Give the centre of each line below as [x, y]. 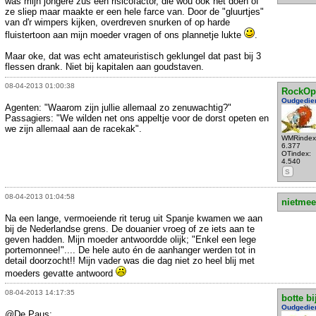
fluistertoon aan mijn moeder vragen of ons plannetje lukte [124, 35]
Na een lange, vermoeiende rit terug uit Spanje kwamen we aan [134, 218]
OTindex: [296, 154]
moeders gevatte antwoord [60, 273]
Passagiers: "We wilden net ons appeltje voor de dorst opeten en [137, 119]
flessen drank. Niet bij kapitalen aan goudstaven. [104, 67]
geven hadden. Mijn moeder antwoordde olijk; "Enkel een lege [130, 239]
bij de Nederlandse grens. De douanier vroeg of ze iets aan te [130, 229]
